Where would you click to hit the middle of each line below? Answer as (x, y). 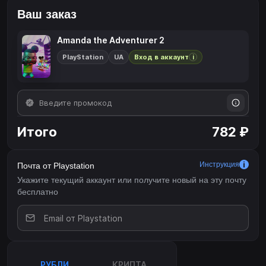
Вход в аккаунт (161, 57)
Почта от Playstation (56, 166)
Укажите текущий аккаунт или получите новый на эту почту (132, 180)
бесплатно (38, 192)
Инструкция (219, 165)
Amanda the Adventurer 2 (111, 40)
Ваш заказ (47, 15)
